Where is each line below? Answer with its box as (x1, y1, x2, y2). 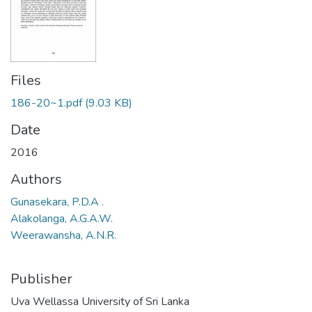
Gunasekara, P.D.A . (10, 194, 104, 210)
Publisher (10, 270, 72, 288)
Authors (10, 170, 62, 189)
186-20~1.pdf (10, 95, 82, 111)
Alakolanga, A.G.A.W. (10, 211, 113, 226)
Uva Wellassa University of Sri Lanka (10, 294, 189, 309)
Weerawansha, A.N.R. (10, 228, 116, 243)
